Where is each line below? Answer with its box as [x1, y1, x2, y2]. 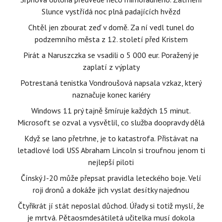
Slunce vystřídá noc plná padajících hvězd [42, 6, 180, 17]
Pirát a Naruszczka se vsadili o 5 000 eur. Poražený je [23, 50, 199, 60]
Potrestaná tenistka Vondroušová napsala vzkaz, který [20, 78, 202, 88]
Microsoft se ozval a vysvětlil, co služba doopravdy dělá [17, 117, 205, 128]
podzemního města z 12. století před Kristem [34, 34, 188, 45]
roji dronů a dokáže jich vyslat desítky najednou [33, 185, 189, 195]
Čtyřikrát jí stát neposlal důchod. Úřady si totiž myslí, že [18, 201, 204, 211]
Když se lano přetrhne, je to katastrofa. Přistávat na [24, 133, 198, 144]
